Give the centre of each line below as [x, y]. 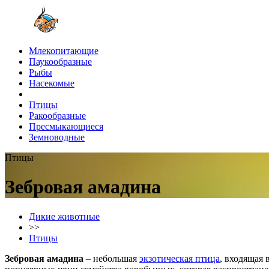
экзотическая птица [180, 258]
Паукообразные [60, 62]
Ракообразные [57, 116]
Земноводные [57, 137]
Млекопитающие [64, 51]
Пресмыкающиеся [66, 126]
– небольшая [111, 258]
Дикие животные [64, 216]
